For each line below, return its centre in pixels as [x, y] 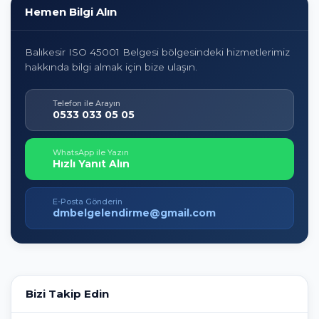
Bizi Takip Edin [67, 294]
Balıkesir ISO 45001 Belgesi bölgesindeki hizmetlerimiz [157, 52]
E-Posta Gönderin [88, 202]
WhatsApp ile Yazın [91, 152]
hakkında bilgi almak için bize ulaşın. [111, 67]
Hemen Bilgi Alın [71, 12]
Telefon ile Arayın [87, 103]
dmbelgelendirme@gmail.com [134, 213]
